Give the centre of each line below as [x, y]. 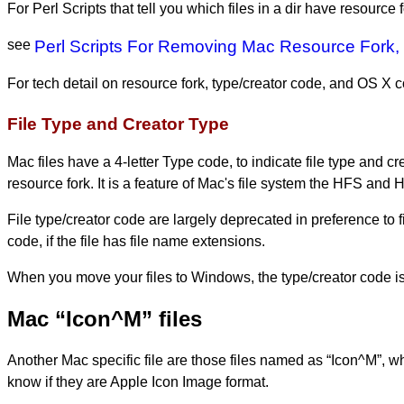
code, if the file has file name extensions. [136, 241]
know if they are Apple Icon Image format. [138, 381]
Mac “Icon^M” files [105, 318]
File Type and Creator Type [118, 124]
